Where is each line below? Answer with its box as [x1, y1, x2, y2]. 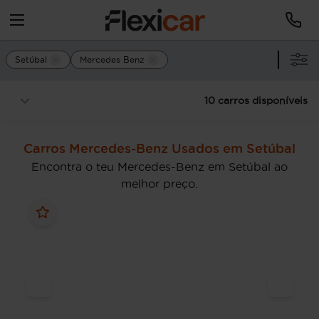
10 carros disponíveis [204, 95, 308, 106]
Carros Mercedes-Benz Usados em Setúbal [23, 141, 296, 155]
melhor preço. [121, 177, 198, 190]
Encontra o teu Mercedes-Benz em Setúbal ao [31, 160, 288, 173]
